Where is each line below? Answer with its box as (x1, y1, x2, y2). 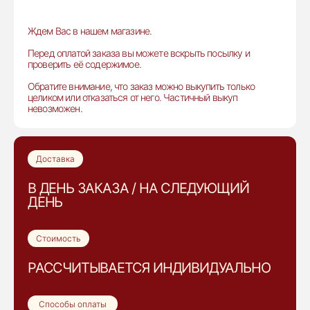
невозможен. (28, 102, 82, 114)
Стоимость (36, 232, 81, 244)
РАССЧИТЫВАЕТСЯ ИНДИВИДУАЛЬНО (28, 259, 271, 276)
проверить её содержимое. (28, 58, 141, 70)
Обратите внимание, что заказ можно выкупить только (28, 80, 255, 92)
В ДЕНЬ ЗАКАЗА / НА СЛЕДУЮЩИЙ (28, 180, 249, 197)
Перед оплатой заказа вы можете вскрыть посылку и (28, 47, 250, 59)
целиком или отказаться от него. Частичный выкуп (28, 91, 238, 103)
